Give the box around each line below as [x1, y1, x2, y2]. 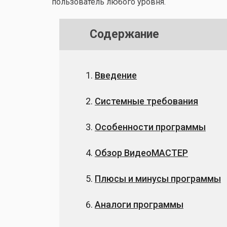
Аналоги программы [95, 199, 183, 210]
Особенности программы [95, 122, 206, 132]
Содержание [90, 27, 159, 41]
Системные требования [95, 96, 198, 106]
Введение [95, 70, 137, 81]
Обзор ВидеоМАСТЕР [95, 147, 188, 158]
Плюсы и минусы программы [95, 173, 221, 184]
